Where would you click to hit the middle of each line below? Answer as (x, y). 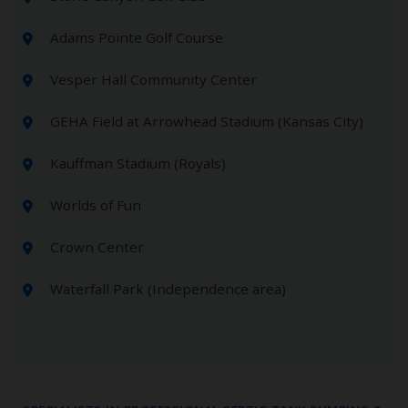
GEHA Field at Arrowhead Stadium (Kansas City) (207, 121)
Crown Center (97, 246)
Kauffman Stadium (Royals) (138, 163)
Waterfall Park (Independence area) (168, 288)
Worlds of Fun (96, 204)
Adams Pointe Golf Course (137, 37)
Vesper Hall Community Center (153, 79)
